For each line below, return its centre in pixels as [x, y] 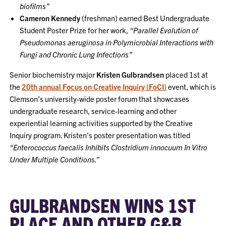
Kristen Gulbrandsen [130, 74]
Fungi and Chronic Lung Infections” [76, 54]
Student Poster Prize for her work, [75, 30]
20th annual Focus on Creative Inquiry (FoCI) [94, 87]
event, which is [191, 87]
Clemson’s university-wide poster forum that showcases [100, 99]
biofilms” [35, 6]
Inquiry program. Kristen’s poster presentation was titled [100, 135]
